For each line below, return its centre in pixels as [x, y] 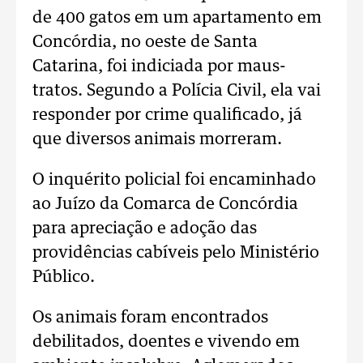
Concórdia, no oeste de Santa [145, 42]
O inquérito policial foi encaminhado [174, 180]
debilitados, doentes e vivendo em [166, 342]
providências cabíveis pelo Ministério [176, 253]
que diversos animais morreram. [157, 139]
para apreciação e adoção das [145, 228]
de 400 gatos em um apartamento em [177, 18]
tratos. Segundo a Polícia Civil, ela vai [177, 91]
